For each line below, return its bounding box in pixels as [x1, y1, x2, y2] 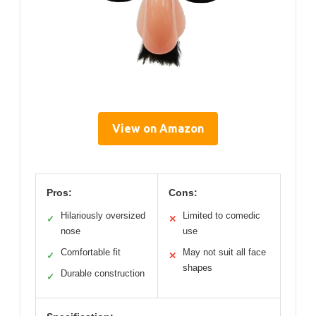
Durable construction [61, 267, 145, 279]
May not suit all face [183, 246, 266, 257]
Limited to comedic [183, 209, 260, 221]
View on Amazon [112, 121, 204, 135]
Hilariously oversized [61, 209, 145, 221]
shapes [183, 262, 212, 273]
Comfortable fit [61, 246, 121, 257]
